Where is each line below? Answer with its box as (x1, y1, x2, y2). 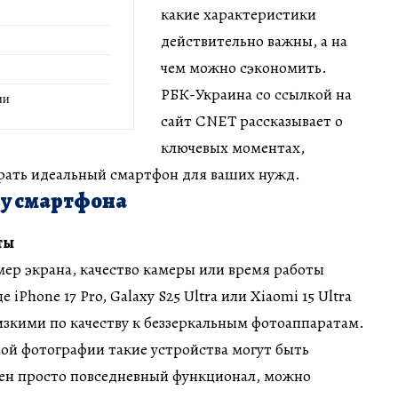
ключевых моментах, (161, 136, 305, 158)
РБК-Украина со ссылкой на (161, 83, 352, 105)
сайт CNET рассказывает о (161, 109, 343, 131)
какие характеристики (161, 3, 316, 25)
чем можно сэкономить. (161, 56, 327, 78)
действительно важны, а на (161, 29, 347, 52)
